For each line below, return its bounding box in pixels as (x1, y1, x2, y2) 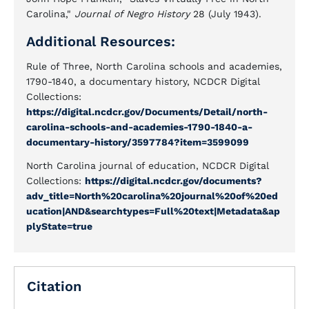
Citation (27, 278, 81, 295)
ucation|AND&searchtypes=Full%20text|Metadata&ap (26, 206, 280, 217)
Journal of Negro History (74, 8, 190, 19)
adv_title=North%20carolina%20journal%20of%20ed (26, 190, 278, 201)
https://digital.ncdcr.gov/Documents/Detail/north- (26, 106, 268, 117)
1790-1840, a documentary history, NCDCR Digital (26, 76, 260, 87)
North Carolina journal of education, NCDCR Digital (26, 160, 269, 171)
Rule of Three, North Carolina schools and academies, (26, 61, 282, 72)
